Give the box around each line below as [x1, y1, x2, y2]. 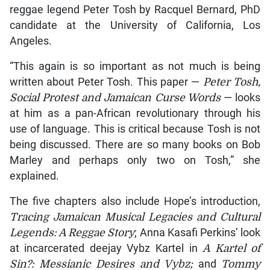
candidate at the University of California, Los [9, 19, 261, 32]
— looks [220, 92, 261, 104]
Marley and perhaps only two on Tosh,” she [9, 154, 261, 167]
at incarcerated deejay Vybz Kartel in [9, 242, 203, 255]
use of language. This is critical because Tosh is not [9, 123, 261, 136]
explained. [9, 170, 59, 183]
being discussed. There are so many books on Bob [9, 139, 261, 151]
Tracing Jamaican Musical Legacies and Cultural [9, 211, 261, 224]
